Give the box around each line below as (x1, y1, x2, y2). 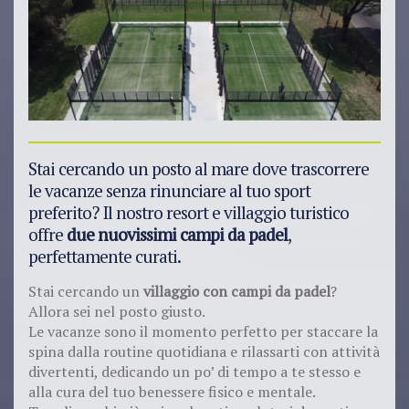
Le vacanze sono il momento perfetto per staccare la (28, 320, 378, 341)
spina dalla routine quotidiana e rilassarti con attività (28, 341, 380, 362)
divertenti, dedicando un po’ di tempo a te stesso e (28, 361, 361, 382)
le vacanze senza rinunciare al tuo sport (28, 178, 310, 202)
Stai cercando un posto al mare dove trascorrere (28, 156, 369, 180)
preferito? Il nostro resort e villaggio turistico (28, 200, 349, 224)
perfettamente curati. (28, 244, 181, 267)
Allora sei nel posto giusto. (28, 300, 205, 321)
